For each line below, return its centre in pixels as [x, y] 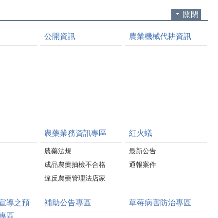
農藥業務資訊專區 [75, 133]
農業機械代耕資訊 [160, 36]
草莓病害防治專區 [160, 203]
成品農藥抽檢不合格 [75, 164]
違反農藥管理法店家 [75, 178]
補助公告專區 [68, 203]
